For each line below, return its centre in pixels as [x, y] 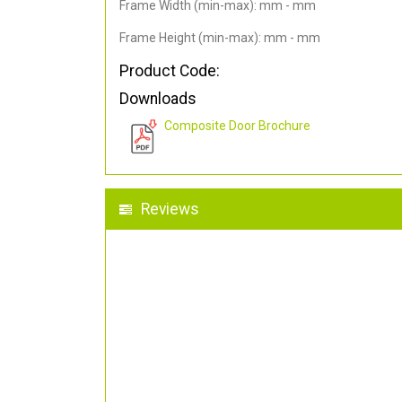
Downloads [158, 99]
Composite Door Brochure [237, 126]
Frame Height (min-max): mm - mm [220, 38]
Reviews [170, 210]
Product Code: [170, 71]
